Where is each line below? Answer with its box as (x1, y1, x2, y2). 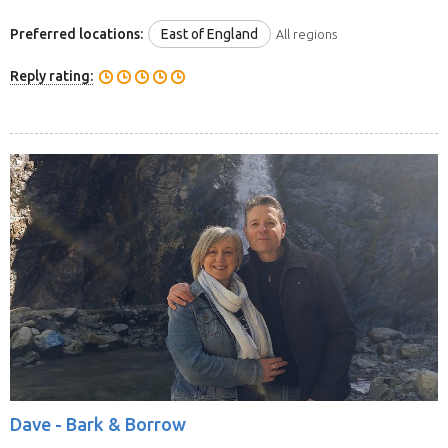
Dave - (10, 414, 66, 435)
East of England (161, 26, 258, 43)
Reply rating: (10, 68, 93, 85)
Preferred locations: (10, 26, 143, 43)
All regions (276, 27, 337, 42)
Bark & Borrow (66, 414, 186, 435)
